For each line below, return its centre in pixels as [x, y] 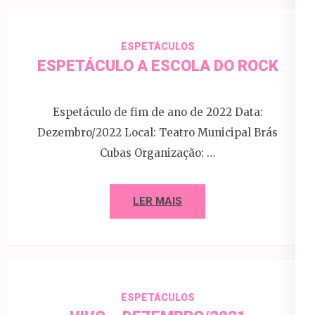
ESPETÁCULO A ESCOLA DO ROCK [157, 66]
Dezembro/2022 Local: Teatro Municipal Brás [157, 132]
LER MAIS [157, 201]
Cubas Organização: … [157, 153]
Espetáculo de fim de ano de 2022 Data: [157, 112]
